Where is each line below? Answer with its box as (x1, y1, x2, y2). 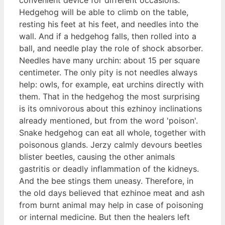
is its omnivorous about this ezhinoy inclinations (19, 103, 202, 114)
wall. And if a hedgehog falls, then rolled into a (19, 31, 196, 41)
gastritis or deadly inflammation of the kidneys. (19, 163, 199, 174)
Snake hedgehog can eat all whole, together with (19, 127, 205, 138)
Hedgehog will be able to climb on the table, (19, 7, 188, 17)
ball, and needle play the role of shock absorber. (19, 43, 203, 53)
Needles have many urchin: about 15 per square (19, 55, 200, 65)
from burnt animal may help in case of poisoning (19, 199, 203, 210)
